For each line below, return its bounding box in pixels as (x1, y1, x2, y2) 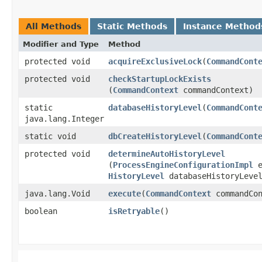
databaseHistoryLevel (108, 102, 202, 112)
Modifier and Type (23, 39, 99, 49)
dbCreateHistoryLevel (108, 131, 202, 141)
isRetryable (108, 206, 160, 216)
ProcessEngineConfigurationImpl (113, 160, 253, 170)
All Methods (26, 21, 81, 31)
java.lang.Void (25, 188, 90, 198)
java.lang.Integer (25, 113, 104, 123)
